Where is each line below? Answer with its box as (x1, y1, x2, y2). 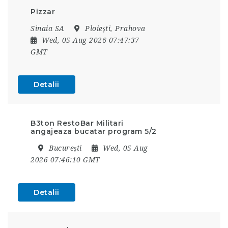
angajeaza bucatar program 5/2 (31, 126, 157, 136)
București (46, 144, 84, 152)
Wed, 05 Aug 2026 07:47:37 (42, 36, 139, 44)
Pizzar (31, 7, 55, 16)
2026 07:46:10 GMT (31, 155, 100, 164)
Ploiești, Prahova (82, 24, 146, 33)
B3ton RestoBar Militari (31, 118, 124, 128)
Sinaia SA (31, 24, 65, 33)
